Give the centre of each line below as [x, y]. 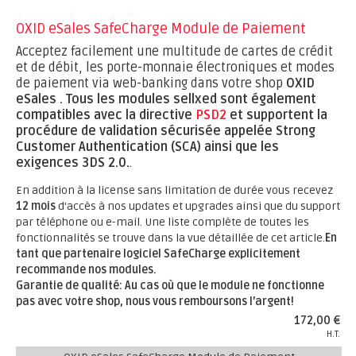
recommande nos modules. [86, 270]
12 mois [36, 206]
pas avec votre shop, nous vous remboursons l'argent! [155, 302]
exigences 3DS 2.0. [73, 163]
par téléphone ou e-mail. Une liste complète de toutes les [163, 222]
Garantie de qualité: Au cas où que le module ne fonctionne [170, 286]
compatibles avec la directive [106, 115]
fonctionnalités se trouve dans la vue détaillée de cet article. [170, 238]
